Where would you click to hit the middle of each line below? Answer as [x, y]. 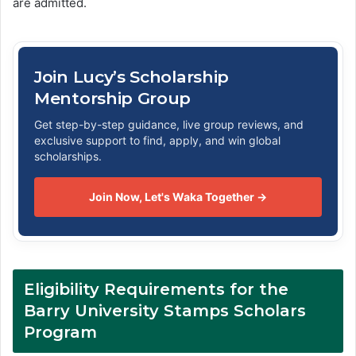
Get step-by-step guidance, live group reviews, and [169, 125]
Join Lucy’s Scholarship [132, 77]
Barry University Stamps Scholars [165, 311]
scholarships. [68, 157]
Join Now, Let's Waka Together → [178, 197]
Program [60, 333]
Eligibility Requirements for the [156, 290]
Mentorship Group [113, 99]
